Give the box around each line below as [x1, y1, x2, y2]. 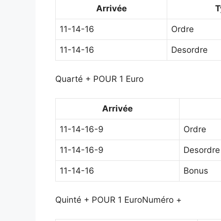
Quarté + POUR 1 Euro [55, 74, 144, 84]
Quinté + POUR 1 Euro [55, 195, 142, 205]
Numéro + [142, 195, 182, 205]
